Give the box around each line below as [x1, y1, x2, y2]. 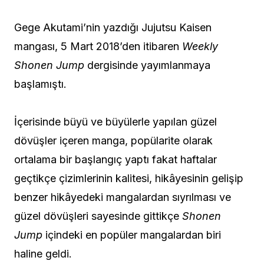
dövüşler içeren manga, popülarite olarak [14, 134, 213, 147]
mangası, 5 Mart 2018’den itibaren [14, 40, 182, 53]
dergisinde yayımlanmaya [84, 59, 210, 72]
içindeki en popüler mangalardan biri [42, 229, 221, 242]
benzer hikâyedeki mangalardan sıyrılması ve [14, 191, 231, 204]
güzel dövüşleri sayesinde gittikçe [14, 210, 182, 223]
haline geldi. [14, 247, 72, 260]
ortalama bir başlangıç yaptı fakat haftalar [14, 153, 217, 166]
